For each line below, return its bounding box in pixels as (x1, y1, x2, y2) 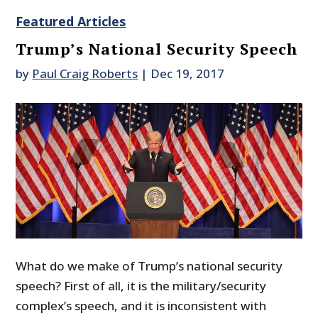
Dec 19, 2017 (150, 65, 225, 82)
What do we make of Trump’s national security (16, 258, 283, 275)
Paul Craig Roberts (32, 65, 138, 82)
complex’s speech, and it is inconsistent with (16, 297, 267, 314)
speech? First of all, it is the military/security (16, 278, 267, 295)
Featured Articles (16, 13, 126, 31)
